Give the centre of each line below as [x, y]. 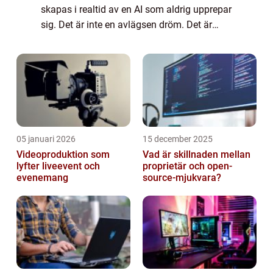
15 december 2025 [178, 139]
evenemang [42, 178]
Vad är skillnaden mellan [197, 155]
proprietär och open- [187, 166]
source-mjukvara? [182, 178]
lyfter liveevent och [58, 166]
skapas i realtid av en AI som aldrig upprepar [136, 10]
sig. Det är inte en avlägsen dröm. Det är [126, 25]
